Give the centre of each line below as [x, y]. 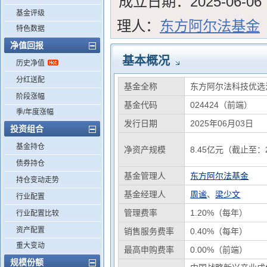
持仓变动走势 [38, 180]
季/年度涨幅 [35, 112]
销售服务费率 [149, 231]
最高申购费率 [149, 250]
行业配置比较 [38, 213]
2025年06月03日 [222, 123]
